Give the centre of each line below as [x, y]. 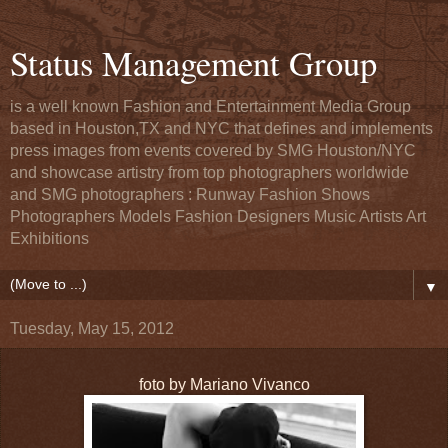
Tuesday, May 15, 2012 [92, 328]
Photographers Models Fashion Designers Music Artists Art [218, 216]
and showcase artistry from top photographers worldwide [209, 172]
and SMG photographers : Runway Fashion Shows [190, 194]
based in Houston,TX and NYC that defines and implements [221, 128]
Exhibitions [49, 238]
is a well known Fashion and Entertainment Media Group [210, 106]
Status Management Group [193, 63]
